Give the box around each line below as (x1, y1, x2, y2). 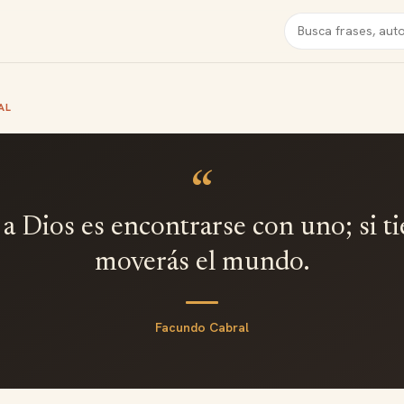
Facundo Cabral (155, 318, 249, 335)
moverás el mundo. (95, 250, 309, 277)
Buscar (283, 13, 326, 32)
